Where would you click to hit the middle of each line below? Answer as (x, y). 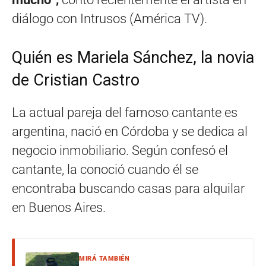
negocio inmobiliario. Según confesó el (120, 151)
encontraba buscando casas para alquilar (128, 189)
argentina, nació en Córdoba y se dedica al (130, 132)
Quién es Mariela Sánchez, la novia (133, 58)
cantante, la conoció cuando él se (105, 170)
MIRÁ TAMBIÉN (104, 259)
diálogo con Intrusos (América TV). (110, 19)
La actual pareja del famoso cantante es (125, 113)
